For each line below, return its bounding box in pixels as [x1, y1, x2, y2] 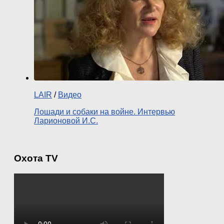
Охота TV [14, 152, 58, 163]
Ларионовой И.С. [34, 116, 98, 125]
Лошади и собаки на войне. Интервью [34, 107, 175, 116]
